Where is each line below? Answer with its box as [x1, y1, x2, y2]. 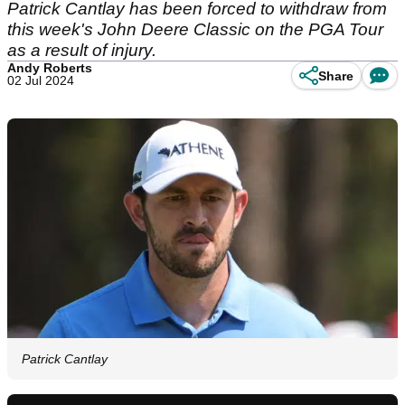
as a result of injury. [7, 41, 156, 60]
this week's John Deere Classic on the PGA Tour [7, 20, 383, 39]
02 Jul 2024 [7, 73, 74, 88]
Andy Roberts [7, 61, 92, 75]
